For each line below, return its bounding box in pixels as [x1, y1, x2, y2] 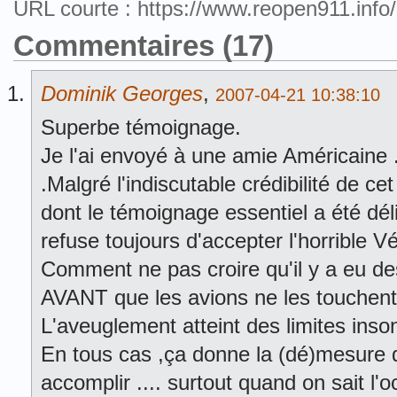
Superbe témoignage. [41, 115, 241, 139]
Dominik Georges [41, 82, 203, 105]
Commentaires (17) [13, 29, 274, 62]
